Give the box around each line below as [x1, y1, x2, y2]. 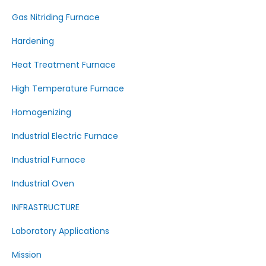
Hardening [12, 35, 54, 47]
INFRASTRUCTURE [12, 201, 80, 213]
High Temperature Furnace [12, 83, 124, 94]
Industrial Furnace [12, 154, 85, 166]
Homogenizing [12, 106, 71, 118]
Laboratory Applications [12, 225, 109, 237]
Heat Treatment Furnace [12, 59, 116, 71]
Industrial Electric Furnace [12, 130, 118, 142]
